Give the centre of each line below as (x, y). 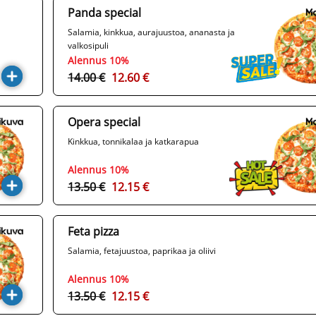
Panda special (104, 13)
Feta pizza (93, 232)
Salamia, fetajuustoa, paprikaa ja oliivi (142, 251)
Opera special (104, 122)
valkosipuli (88, 46)
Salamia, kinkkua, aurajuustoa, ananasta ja (151, 32)
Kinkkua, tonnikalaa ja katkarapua (133, 142)
